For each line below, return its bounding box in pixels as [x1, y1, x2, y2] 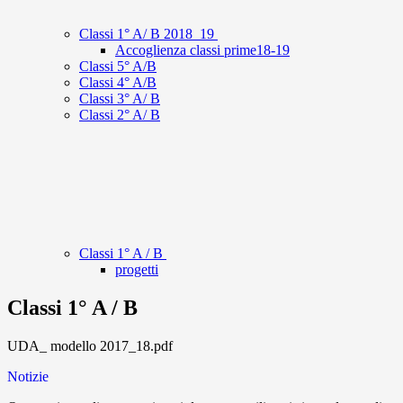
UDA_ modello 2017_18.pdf [7, 338, 173, 354]
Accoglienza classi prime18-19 [115, 42, 290, 58]
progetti [115, 262, 158, 278]
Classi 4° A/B [79, 75, 157, 91]
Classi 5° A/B [79, 58, 157, 75]
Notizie [7, 369, 49, 385]
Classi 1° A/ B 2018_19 [79, 26, 218, 42]
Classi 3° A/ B [79, 91, 160, 107]
